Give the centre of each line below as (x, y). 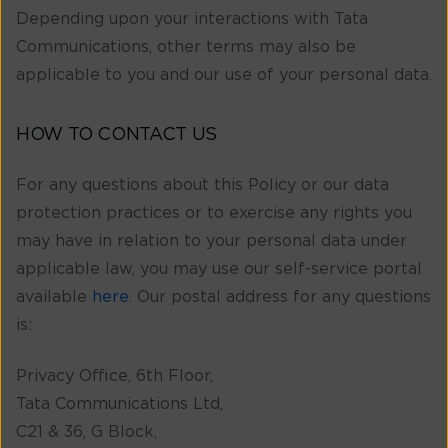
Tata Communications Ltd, (119, 403)
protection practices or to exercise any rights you (214, 213)
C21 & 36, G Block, (86, 431)
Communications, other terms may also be (186, 46)
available (54, 297)
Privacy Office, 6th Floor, (114, 375)
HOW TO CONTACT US (116, 135)
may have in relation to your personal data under (211, 241)
